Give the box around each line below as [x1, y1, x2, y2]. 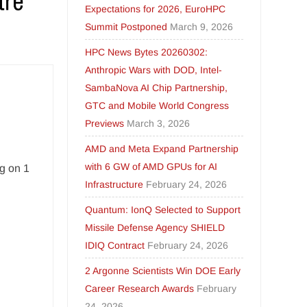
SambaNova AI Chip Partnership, [85, 82, 228, 93]
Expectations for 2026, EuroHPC [85, 3, 226, 14]
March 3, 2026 [127, 118, 191, 129]
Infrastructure [85, 179, 144, 190]
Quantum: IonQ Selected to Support [85, 204, 241, 215]
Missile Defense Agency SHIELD [85, 222, 225, 233]
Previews [85, 118, 125, 129]
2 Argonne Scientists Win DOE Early [85, 265, 241, 276]
